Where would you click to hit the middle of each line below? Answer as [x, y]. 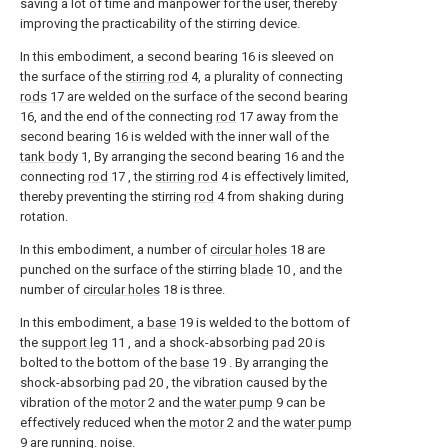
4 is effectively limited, [283, 176]
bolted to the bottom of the [100, 362]
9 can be [299, 402]
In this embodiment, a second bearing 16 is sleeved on [177, 56]
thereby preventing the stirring [107, 196]
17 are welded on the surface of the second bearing [197, 96]
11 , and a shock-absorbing [190, 342]
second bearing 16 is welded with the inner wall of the [174, 136]
